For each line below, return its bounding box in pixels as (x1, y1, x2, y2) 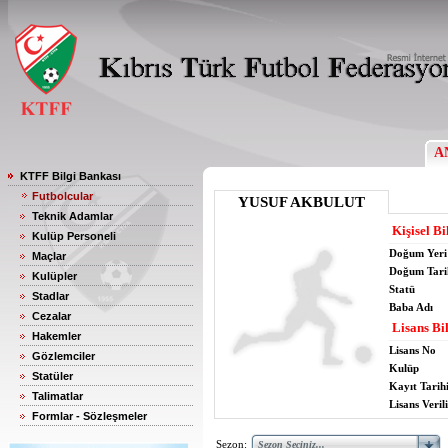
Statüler (32, 370, 73, 382)
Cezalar (32, 310, 71, 322)
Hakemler (32, 330, 81, 342)
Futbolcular (32, 190, 93, 202)
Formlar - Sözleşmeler (32, 410, 147, 422)
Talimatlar (32, 390, 83, 402)
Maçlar (32, 250, 66, 262)
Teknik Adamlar (32, 210, 113, 222)
